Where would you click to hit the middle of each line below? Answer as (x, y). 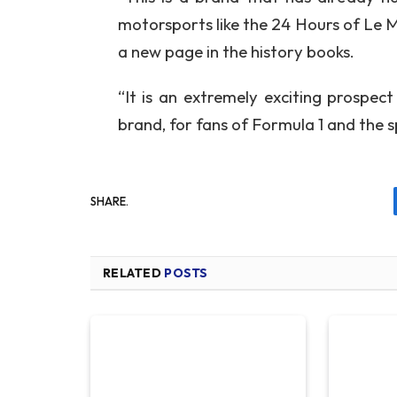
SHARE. (109, 201)
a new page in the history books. (236, 51)
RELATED (134, 273)
